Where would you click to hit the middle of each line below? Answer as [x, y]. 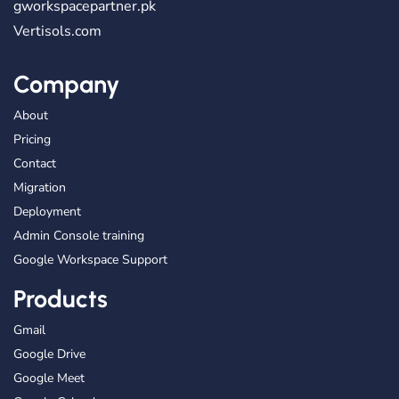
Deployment [47, 211]
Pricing [32, 139]
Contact [35, 163]
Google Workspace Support [90, 259]
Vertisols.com [57, 31]
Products [61, 298]
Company [66, 84]
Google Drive [49, 354]
